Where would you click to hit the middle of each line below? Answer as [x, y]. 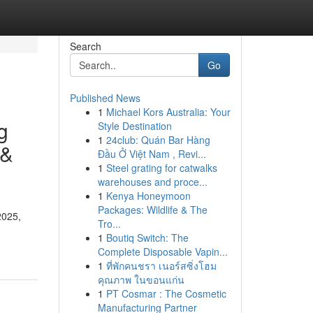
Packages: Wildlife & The [152, 210]
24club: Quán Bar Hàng [158, 140]
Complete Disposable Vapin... [162, 252]
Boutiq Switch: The [147, 238]
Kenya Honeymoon [148, 196]
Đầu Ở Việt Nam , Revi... [152, 154]
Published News [105, 98]
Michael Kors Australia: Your [168, 112]
